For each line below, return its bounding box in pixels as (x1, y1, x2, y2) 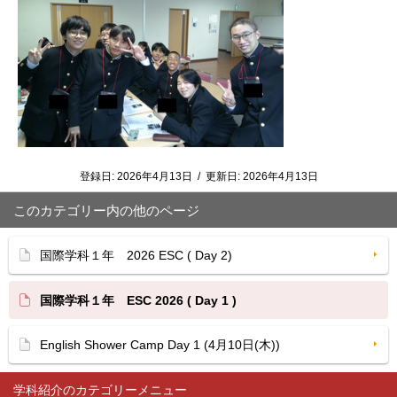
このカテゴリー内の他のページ (13, 202, 199, 218)
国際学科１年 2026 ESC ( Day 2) (40, 247, 232, 262)
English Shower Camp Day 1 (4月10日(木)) (40, 337, 280, 352)
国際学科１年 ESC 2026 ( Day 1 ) (40, 292, 237, 307)
